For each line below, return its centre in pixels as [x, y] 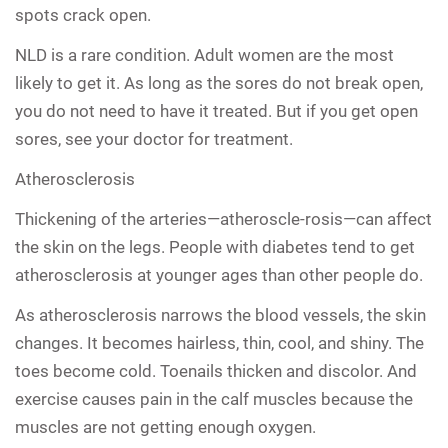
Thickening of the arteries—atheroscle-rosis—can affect [223, 218]
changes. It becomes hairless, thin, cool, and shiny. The [219, 342]
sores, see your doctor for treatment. [154, 138]
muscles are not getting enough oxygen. [165, 426]
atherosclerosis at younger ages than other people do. [219, 274]
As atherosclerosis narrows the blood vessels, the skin [220, 314]
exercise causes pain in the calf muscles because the [214, 398]
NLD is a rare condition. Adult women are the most [204, 54]
